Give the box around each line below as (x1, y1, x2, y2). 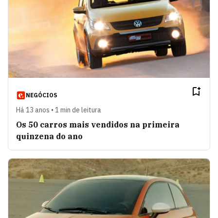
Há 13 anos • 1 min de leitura (16, 106, 101, 115)
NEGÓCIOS (26, 91, 57, 99)
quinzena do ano (16, 131, 83, 142)
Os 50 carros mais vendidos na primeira (16, 120, 180, 130)
